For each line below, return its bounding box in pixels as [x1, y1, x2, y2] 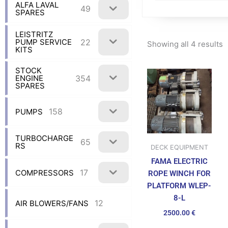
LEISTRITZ [15, 30, 53, 40]
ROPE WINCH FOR [148, 168, 211, 178]
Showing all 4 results [147, 39, 223, 49]
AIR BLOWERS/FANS [15, 198, 89, 208]
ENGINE [15, 73, 43, 83]
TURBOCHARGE [15, 133, 73, 144]
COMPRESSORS [15, 167, 74, 178]
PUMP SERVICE [15, 37, 72, 47]
